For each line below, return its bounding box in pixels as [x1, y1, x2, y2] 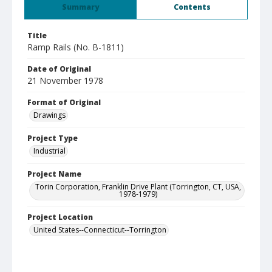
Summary [62, 2, 99, 12]
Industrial [33, 146, 66, 156]
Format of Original [27, 97, 101, 107]
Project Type [27, 133, 78, 143]
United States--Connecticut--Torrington [33, 225, 166, 235]
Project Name [27, 169, 81, 179]
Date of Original [27, 64, 91, 74]
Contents [173, 2, 211, 12]
